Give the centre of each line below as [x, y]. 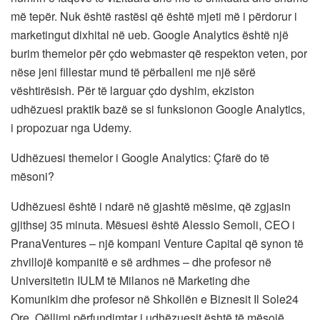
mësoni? [32, 176]
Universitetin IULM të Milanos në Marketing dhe [130, 280]
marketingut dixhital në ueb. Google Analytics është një [150, 34]
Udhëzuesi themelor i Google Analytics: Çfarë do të [140, 157]
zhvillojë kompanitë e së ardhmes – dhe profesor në [141, 261]
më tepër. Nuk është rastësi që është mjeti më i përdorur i [154, 16]
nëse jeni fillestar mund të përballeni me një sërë [133, 71]
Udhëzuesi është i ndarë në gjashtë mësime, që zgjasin [151, 206]
